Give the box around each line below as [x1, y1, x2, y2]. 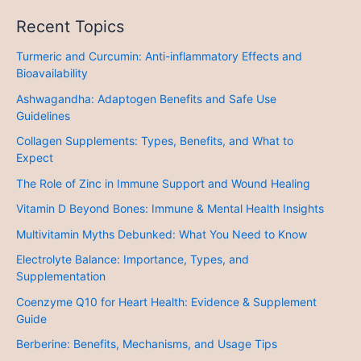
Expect [16, 151, 53, 165]
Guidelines [16, 108, 70, 122]
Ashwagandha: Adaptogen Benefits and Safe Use [16, 91, 276, 106]
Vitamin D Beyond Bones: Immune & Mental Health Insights [16, 201, 324, 216]
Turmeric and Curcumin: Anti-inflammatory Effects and [16, 49, 302, 64]
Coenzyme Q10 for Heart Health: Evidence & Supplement [16, 294, 317, 309]
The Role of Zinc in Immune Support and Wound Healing [16, 176, 310, 190]
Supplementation [16, 269, 106, 284]
